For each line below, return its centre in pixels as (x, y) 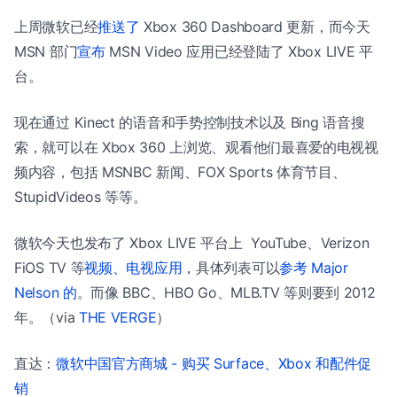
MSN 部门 (46, 51)
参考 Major (314, 268)
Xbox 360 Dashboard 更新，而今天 (255, 27)
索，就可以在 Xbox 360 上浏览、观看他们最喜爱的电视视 (196, 147)
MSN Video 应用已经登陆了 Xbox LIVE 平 (239, 51)
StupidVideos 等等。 (81, 197)
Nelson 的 (46, 292)
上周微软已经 (56, 27)
